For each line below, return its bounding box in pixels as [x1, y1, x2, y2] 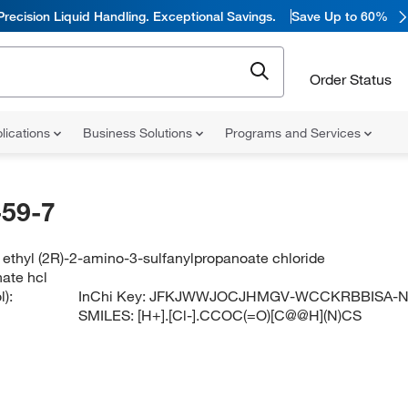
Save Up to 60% [291, 7, 388, 25]
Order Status [310, 69, 392, 88]
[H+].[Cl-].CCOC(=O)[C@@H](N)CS [138, 306, 362, 324]
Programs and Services [225, 125, 364, 141]
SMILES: [78, 306, 138, 324]
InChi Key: [78, 287, 150, 305]
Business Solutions [83, 125, 196, 141]
